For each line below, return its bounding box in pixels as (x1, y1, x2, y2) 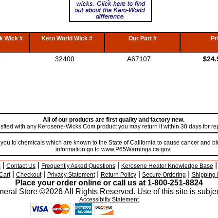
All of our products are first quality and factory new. (42, 116, 184, 124)
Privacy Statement (47, 171, 95, 178)
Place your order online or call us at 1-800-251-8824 (15, 178, 203, 187)
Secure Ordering (142, 171, 186, 178)
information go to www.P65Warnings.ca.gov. (55, 145, 171, 153)
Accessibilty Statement (79, 196, 139, 203)
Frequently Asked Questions (41, 162, 115, 169)
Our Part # (128, 35, 157, 42)
